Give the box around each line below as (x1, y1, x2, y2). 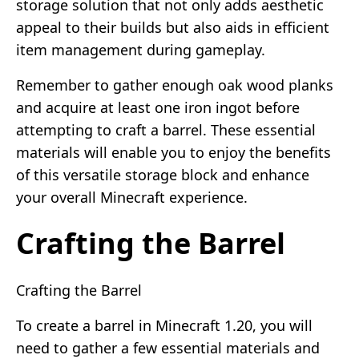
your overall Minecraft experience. (16, 187, 248, 207)
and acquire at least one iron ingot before (16, 97, 300, 117)
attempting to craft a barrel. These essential (16, 119, 316, 139)
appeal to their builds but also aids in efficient (16, 17, 329, 37)
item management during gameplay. (16, 39, 265, 59)
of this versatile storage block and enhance (16, 164, 309, 184)
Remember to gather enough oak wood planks (16, 75, 333, 95)
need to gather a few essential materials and (16, 337, 320, 357)
